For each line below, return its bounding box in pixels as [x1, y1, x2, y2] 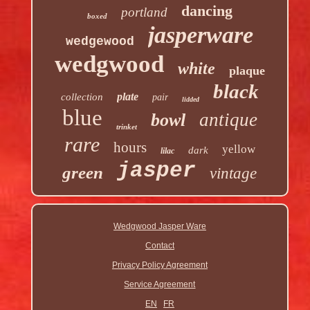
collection [60, 91, 103, 103]
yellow [221, 143, 255, 156]
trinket [116, 122, 137, 131]
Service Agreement [124, 280, 196, 290]
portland [120, 5, 167, 20]
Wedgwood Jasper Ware [113, 221, 206, 232]
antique [199, 109, 257, 131]
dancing [181, 2, 232, 20]
